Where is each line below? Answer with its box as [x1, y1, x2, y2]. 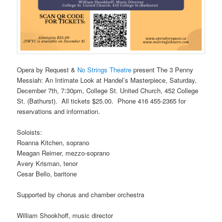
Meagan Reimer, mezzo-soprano [17, 148, 110, 158]
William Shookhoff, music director [17, 211, 113, 221]
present [131, 65, 157, 75]
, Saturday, [166, 75, 197, 85]
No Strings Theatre [77, 65, 132, 75]
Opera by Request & [17, 65, 78, 75]
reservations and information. [17, 107, 101, 116]
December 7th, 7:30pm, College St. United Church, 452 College [17, 86, 199, 96]
